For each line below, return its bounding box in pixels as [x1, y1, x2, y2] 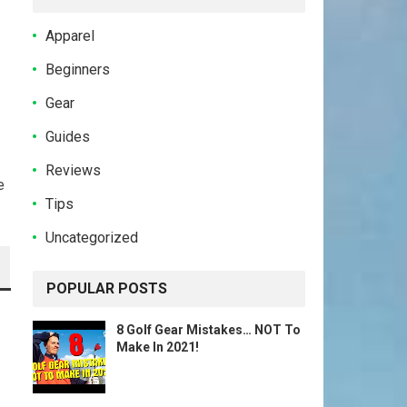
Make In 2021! [116, 340, 199, 354]
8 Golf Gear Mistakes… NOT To [116, 323, 301, 337]
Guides [45, 128, 90, 145]
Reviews [45, 162, 101, 179]
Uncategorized [45, 229, 138, 246]
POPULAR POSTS [46, 280, 167, 297]
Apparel [45, 27, 94, 45]
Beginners [45, 61, 110, 78]
